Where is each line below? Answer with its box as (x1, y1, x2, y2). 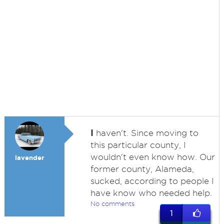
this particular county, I (90, 140, 186, 149)
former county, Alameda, (90, 164, 194, 173)
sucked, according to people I (90, 176, 214, 185)
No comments (90, 200, 134, 207)
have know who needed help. (90, 188, 212, 197)
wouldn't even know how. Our (90, 152, 215, 161)
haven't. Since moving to (93, 128, 198, 137)
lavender (14, 154, 44, 161)
